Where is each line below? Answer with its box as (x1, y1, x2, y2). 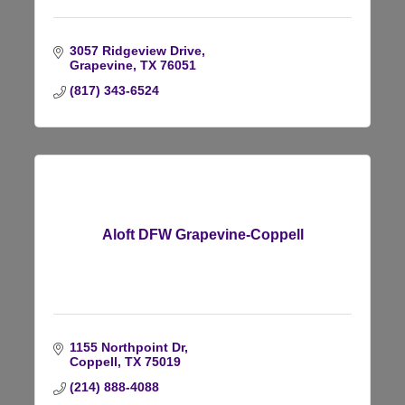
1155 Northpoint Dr (69, 339, 184, 354)
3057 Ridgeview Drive (69, 42, 202, 58)
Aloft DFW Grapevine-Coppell (101, 226, 304, 242)
